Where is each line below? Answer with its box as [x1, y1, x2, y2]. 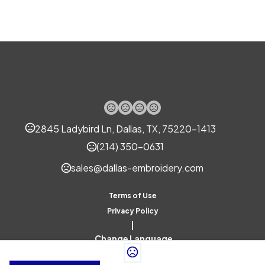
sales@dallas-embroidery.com [71, 161, 203, 174]
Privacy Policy [106, 206, 159, 215]
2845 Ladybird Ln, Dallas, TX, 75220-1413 [35, 122, 216, 135]
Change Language [95, 233, 173, 244]
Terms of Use [108, 191, 157, 200]
